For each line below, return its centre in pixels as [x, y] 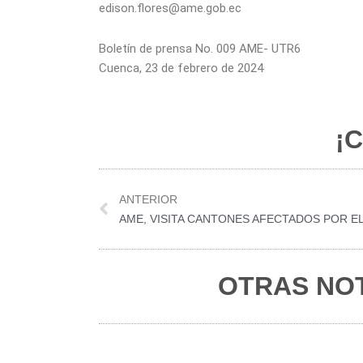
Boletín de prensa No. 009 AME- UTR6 [200, 48]
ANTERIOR [148, 200]
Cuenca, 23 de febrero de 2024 [181, 68]
